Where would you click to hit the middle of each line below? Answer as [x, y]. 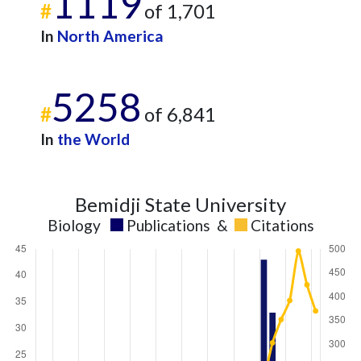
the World [93, 139]
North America [110, 36]
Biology [74, 225]
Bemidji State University [180, 204]
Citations [282, 225]
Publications [168, 225]
